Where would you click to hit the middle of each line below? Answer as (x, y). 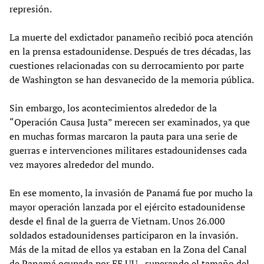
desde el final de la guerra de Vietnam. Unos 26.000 (117, 221)
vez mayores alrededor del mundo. (82, 164)
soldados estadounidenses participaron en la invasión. (123, 235)
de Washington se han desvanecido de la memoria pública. (132, 79)
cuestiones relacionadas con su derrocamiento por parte (127, 65)
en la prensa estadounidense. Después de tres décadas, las (130, 51)
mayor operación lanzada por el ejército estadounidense (127, 207)
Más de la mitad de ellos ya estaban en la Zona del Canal (128, 249)
